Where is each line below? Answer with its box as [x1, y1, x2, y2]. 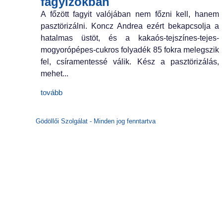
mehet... [41, 69, 68, 78]
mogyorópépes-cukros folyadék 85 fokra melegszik [41, 46, 219, 55]
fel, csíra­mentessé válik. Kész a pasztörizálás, [41, 57, 219, 66]
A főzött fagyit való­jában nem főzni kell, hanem [41, 10, 219, 19]
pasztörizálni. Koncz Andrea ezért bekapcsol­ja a [41, 22, 219, 31]
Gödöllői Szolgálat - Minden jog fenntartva [36, 117, 156, 125]
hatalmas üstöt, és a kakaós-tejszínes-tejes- [41, 34, 219, 43]
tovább [41, 88, 62, 97]
